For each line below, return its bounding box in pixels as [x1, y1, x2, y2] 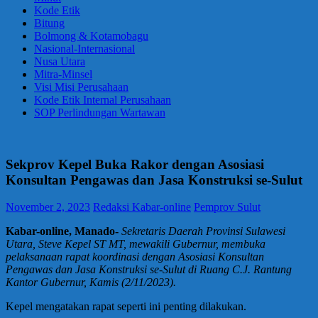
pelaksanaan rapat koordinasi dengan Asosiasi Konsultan [6, 251, 264, 263]
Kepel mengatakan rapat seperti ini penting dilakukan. [6, 300, 246, 313]
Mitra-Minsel [34, 68, 92, 80]
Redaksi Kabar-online [93, 201, 191, 214]
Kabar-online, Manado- [6, 225, 119, 238]
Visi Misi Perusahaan [34, 81, 128, 93]
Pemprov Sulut [194, 201, 261, 214]
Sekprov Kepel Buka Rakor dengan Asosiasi [6, 156, 264, 172]
